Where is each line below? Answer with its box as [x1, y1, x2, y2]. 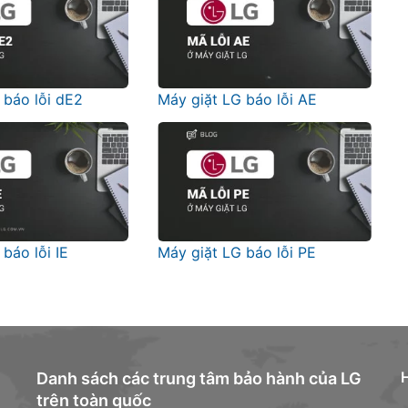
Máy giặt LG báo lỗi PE [158, 243, 317, 262]
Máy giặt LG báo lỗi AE [158, 90, 318, 109]
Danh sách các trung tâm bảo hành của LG [36, 368, 362, 388]
